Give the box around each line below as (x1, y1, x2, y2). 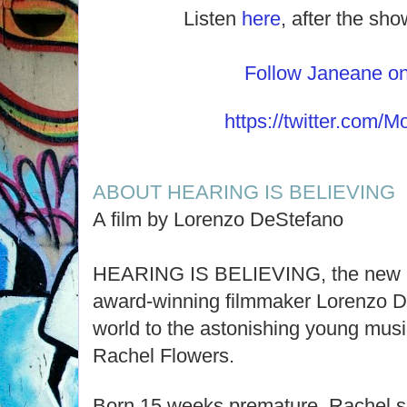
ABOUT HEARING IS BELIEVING (93, 181, 395, 203)
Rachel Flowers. (93, 344, 234, 367)
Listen (184, 7, 243, 30)
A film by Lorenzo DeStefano (93, 208, 343, 231)
